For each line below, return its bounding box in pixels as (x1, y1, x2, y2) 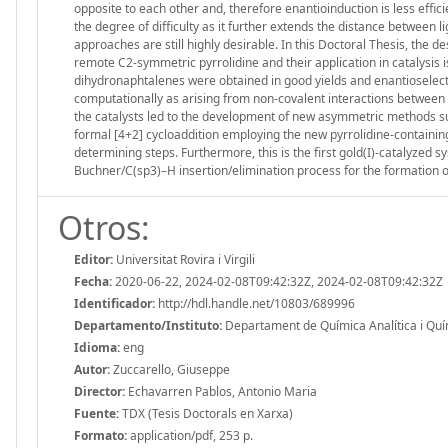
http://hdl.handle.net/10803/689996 (155, 294, 355, 312)
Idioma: (74, 338, 120, 356)
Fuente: (74, 404, 119, 422)
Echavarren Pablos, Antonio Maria (125, 382, 317, 400)
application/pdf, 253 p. (127, 426, 253, 444)
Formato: (74, 426, 127, 444)
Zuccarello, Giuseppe (110, 360, 230, 378)
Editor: (74, 250, 113, 268)
